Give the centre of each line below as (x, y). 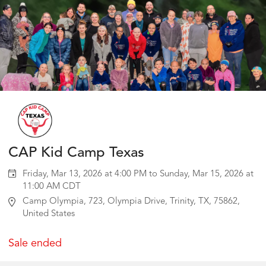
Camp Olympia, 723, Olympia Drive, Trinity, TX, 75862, (56, 202)
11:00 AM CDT (72, 187)
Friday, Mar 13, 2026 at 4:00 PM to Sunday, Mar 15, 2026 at (138, 175)
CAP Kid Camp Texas (76, 153)
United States (49, 214)
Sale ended (35, 244)
